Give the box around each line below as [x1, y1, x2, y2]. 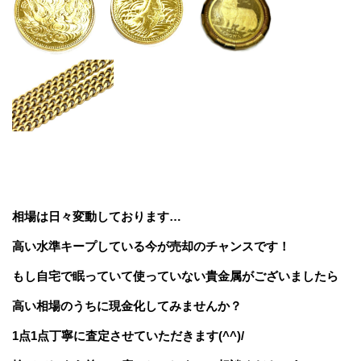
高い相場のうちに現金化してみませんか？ [12, 299, 242, 313]
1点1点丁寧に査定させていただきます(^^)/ [12, 329, 244, 343]
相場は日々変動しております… [12, 210, 181, 224]
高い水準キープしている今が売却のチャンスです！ [12, 239, 290, 254]
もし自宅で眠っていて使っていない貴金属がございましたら [12, 269, 338, 284]
